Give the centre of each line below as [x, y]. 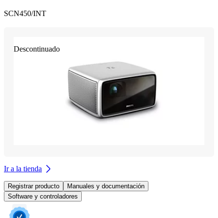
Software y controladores [43, 196]
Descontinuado [37, 49]
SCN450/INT [25, 14]
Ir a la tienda [23, 168]
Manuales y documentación [106, 186]
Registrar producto [34, 186]
